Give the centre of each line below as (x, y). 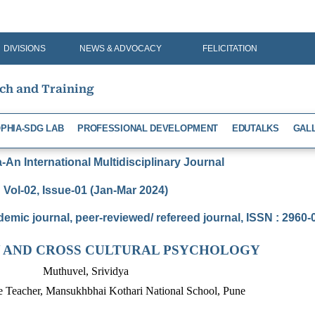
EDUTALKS (256, 128)
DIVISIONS (25, 49)
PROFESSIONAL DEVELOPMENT (148, 128)
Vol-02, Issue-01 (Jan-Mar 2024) (86, 190)
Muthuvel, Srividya (85, 271)
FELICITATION (230, 49)
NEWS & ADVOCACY (121, 49)
